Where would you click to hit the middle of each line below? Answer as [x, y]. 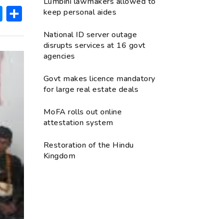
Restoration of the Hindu [89, 145]
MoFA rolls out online [83, 112]
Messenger [44, 13]
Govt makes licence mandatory [99, 78]
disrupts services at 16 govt [95, 45]
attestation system [78, 122]
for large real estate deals [91, 89]
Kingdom [60, 156]
